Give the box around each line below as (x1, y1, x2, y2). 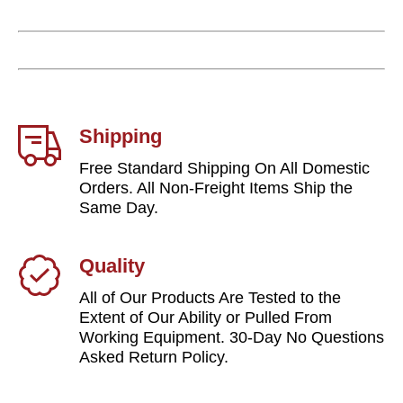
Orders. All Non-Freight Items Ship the (79, 178, 353, 197)
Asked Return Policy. (79, 347, 228, 366)
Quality (79, 254, 145, 277)
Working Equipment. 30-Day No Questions (79, 327, 384, 346)
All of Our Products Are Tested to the (79, 288, 341, 307)
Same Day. (79, 198, 158, 217)
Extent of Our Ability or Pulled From (79, 308, 332, 327)
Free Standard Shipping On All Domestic (79, 158, 370, 177)
